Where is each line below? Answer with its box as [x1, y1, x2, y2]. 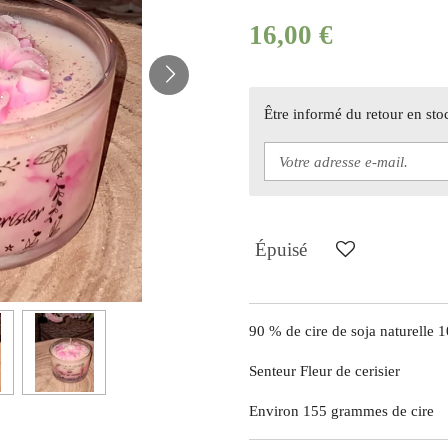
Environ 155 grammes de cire [249, 403, 434, 420]
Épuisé [255, 238, 307, 260]
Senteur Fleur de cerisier [249, 363, 400, 380]
